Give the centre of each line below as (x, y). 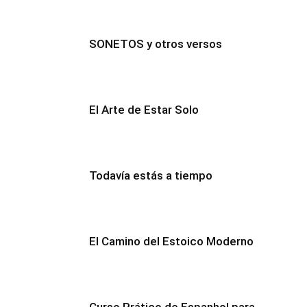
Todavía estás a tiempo (151, 175)
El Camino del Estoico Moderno (171, 241)
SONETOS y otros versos (156, 44)
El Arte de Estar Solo (144, 109)
